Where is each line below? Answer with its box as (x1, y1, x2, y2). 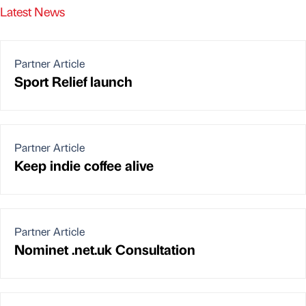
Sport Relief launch (14, 72, 133, 91)
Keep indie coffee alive (14, 156, 154, 175)
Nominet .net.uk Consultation (14, 240, 195, 259)
